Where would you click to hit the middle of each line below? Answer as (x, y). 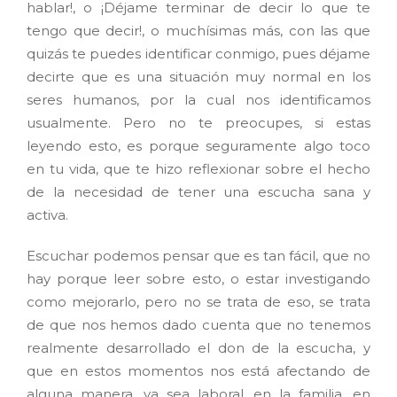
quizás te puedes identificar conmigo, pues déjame (198, 54)
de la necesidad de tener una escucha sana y (198, 192)
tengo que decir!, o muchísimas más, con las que (198, 31)
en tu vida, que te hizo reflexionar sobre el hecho (198, 169)
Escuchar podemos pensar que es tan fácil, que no (198, 256)
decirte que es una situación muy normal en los (198, 77)
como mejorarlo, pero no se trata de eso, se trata (198, 302)
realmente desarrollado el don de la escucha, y (198, 348)
